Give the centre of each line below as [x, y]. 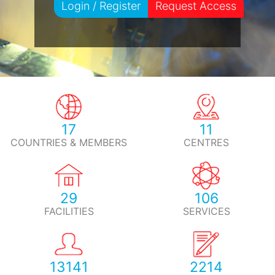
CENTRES [206, 142]
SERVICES [206, 211]
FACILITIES [69, 211]
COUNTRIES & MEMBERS [69, 142]
